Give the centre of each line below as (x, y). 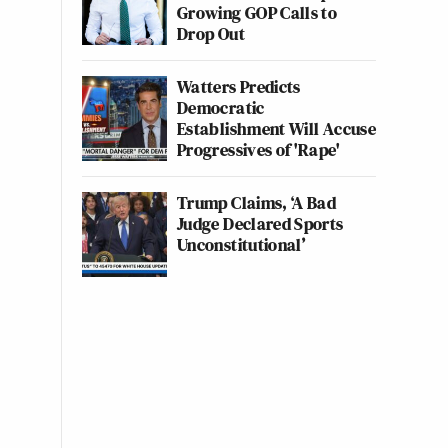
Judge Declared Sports (260, 223)
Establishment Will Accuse (276, 128)
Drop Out (211, 33)
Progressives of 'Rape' (258, 149)
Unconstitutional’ (241, 244)
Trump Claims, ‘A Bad (257, 202)
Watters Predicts (239, 86)
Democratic (221, 107)
